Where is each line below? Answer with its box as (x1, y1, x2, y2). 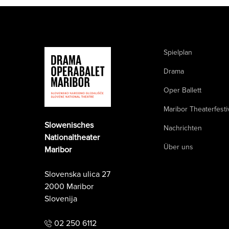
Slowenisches (44, 120, 94, 130)
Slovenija (44, 193, 77, 204)
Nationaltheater (44, 132, 100, 143)
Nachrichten (164, 123, 202, 132)
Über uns (164, 142, 194, 151)
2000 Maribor (44, 181, 94, 192)
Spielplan (164, 48, 193, 57)
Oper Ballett (164, 85, 202, 95)
